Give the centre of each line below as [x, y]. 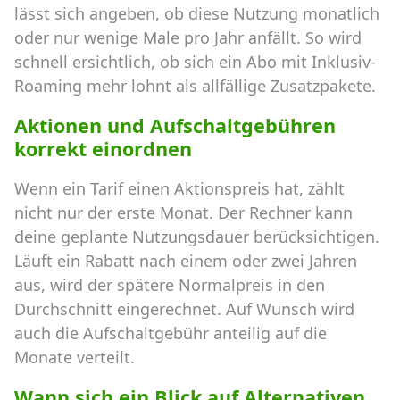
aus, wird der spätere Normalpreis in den [170, 284]
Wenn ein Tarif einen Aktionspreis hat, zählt [179, 188]
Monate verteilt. [75, 357]
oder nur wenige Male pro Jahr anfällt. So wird [188, 38]
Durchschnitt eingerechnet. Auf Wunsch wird [184, 308]
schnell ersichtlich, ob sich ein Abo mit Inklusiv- [195, 62]
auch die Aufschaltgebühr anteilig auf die [171, 333]
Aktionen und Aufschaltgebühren [175, 125]
